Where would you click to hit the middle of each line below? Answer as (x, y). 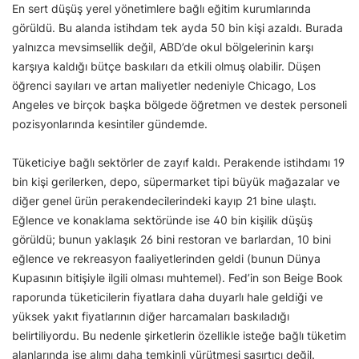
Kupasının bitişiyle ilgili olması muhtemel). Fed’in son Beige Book (177, 277)
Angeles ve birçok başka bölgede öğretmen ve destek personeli (179, 104)
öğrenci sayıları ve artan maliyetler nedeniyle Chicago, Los (164, 85)
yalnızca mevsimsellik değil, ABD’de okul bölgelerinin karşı (163, 46)
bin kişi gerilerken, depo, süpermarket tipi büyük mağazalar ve (176, 181)
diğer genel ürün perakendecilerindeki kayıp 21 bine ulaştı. (164, 200)
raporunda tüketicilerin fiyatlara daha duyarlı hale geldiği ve (167, 296)
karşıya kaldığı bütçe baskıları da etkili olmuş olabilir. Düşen (166, 66)
